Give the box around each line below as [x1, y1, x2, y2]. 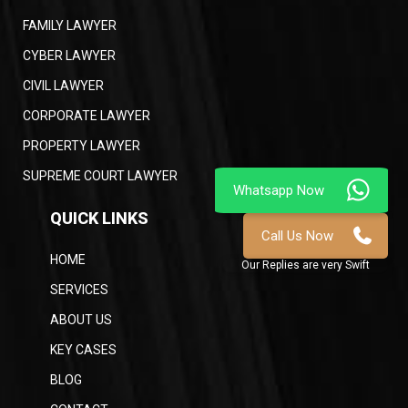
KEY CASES [50, 342, 117, 357]
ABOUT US [50, 311, 112, 327]
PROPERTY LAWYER [23, 138, 140, 153]
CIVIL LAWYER [23, 77, 104, 93]
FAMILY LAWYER [23, 17, 117, 33]
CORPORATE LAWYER [23, 107, 150, 123]
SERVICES [50, 281, 108, 297]
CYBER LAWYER [23, 47, 116, 63]
